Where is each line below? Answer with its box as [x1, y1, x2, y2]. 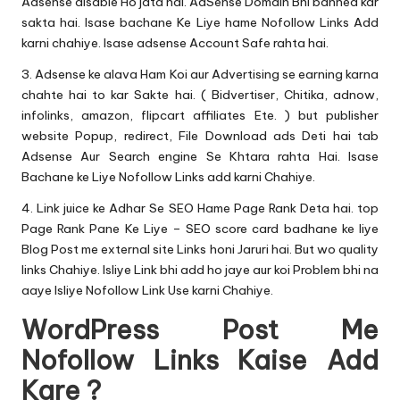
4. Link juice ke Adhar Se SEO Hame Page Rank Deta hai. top [21, 199, 379, 216]
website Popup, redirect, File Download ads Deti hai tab [21, 127, 379, 144]
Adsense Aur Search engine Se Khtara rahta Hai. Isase [21, 147, 379, 164]
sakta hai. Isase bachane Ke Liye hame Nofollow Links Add [21, 13, 379, 30]
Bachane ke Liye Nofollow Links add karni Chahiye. [21, 168, 315, 185]
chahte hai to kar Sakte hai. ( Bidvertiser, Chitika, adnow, [21, 86, 379, 103]
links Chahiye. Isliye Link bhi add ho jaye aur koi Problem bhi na [21, 261, 379, 278]
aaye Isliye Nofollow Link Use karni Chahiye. [21, 281, 273, 298]
